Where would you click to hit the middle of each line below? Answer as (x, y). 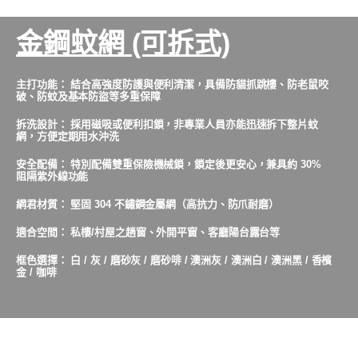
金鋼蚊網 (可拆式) (123, 43)
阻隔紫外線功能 (52, 176)
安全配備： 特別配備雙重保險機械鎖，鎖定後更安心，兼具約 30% (169, 164)
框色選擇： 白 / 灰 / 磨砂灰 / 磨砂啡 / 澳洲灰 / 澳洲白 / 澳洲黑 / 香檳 (174, 260)
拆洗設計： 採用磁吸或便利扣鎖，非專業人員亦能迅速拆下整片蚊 (167, 124)
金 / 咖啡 (36, 272)
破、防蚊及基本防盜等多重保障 (88, 96)
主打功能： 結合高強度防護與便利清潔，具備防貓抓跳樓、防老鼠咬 (172, 84)
